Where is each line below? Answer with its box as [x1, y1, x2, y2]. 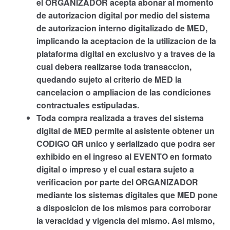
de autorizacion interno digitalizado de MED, [36, 22, 207, 34]
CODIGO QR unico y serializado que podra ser [36, 138, 215, 150]
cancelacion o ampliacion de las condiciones [36, 86, 211, 99]
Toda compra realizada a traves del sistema [36, 112, 204, 124]
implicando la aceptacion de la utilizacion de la [36, 35, 216, 47]
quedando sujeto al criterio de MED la [36, 73, 182, 86]
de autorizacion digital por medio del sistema [36, 9, 210, 22]
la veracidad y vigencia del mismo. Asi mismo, [36, 215, 215, 227]
